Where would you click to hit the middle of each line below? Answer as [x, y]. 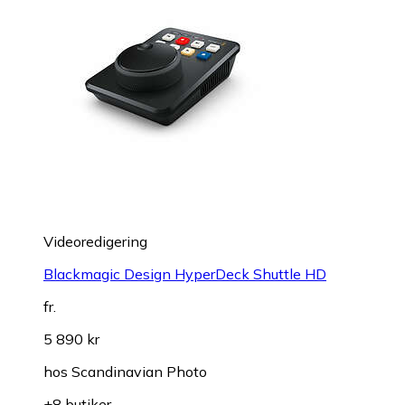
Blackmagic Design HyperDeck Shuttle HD [185, 273]
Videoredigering [95, 241]
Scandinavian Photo [139, 371]
